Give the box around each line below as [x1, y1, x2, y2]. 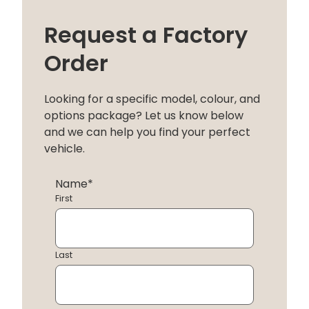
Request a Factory [44, 19, 248, 50]
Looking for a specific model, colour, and [44, 90, 260, 107]
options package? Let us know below [44, 107, 243, 123]
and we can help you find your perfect [44, 123, 250, 140]
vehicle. [44, 140, 85, 157]
